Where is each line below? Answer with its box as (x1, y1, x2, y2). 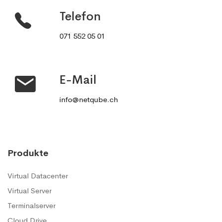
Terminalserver (7, 201, 55, 210)
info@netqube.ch (59, 95, 118, 104)
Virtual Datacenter (7, 171, 68, 180)
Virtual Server (7, 186, 52, 195)
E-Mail (59, 72, 97, 87)
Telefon (59, 9, 101, 24)
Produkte (7, 148, 49, 159)
